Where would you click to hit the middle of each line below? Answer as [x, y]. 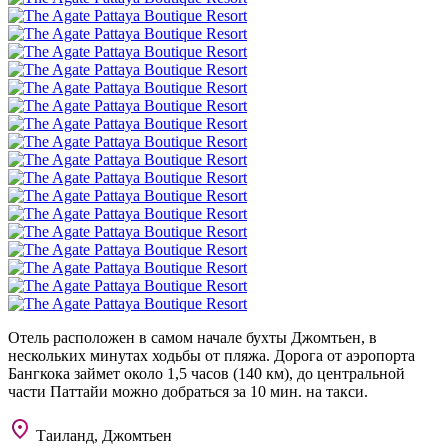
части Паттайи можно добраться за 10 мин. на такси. [188, 391]
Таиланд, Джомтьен [102, 435]
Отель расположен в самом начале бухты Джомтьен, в [192, 337]
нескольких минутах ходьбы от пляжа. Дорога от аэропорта [211, 355]
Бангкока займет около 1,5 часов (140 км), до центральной [206, 373]
